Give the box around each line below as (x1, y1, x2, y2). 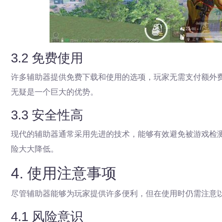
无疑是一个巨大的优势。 (11, 88, 98, 97)
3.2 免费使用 (11, 51, 83, 66)
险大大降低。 (11, 145, 58, 154)
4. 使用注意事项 (11, 165, 116, 182)
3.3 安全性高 (11, 108, 83, 123)
